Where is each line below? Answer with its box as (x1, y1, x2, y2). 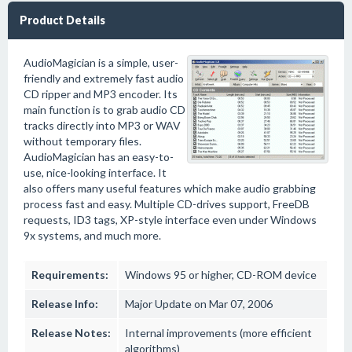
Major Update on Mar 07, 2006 (125, 297, 273, 310)
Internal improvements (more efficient (125, 326, 312, 339)
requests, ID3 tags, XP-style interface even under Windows (24, 213, 317, 226)
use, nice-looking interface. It (24, 166, 167, 179)
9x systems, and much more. (24, 229, 161, 242)
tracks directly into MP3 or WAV (24, 119, 181, 132)
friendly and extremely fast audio (24, 71, 184, 85)
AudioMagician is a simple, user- (24, 56, 178, 69)
